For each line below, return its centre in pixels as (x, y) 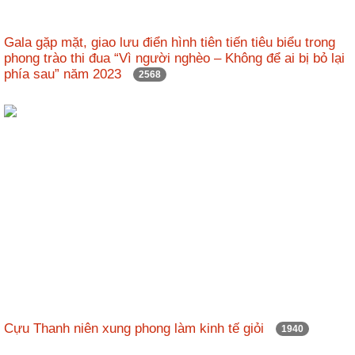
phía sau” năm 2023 (69, 74)
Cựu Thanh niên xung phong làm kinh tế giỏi (140, 328)
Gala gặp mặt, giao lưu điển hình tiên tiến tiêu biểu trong (170, 42)
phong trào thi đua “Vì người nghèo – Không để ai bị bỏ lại (174, 58)
